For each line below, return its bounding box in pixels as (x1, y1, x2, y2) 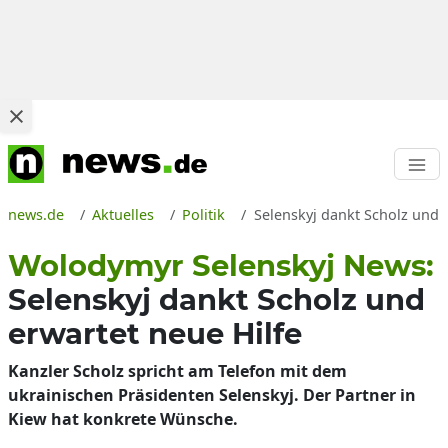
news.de (8, 205, 64, 224)
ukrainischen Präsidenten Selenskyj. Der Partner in (8, 384, 416, 406)
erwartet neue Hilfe (8, 316, 302, 351)
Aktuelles (92, 205, 155, 224)
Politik (182, 205, 226, 224)
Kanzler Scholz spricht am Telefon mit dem (8, 360, 347, 382)
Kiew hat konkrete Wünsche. (8, 408, 238, 430)
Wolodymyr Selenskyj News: (8, 248, 434, 283)
